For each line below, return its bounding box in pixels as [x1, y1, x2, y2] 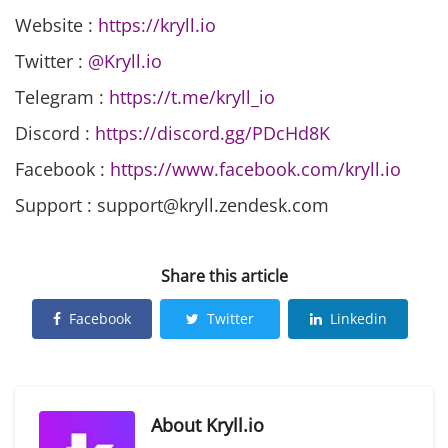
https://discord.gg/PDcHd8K [95, 121, 330, 146]
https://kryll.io [98, 13, 216, 38]
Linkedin [329, 309, 387, 329]
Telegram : [15, 85, 104, 110]
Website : [15, 13, 98, 38]
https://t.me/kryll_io [104, 85, 275, 110]
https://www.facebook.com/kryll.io [110, 157, 401, 182]
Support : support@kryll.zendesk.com [15, 193, 329, 218]
